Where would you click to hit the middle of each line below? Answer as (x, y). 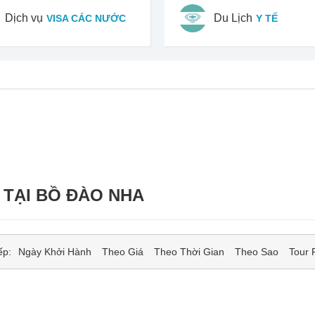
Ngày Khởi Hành (55, 252)
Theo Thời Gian (189, 252)
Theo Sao (257, 252)
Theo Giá (123, 252)
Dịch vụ (24, 18)
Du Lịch (233, 18)
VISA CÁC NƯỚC (86, 18)
